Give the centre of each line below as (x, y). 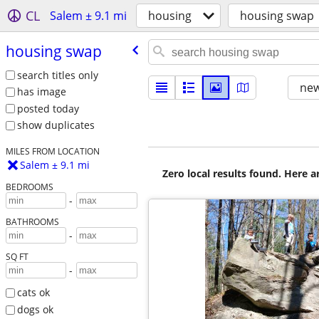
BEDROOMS (29, 187)
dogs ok (35, 309)
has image (41, 92)
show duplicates (56, 125)
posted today (48, 108)
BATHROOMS (32, 222)
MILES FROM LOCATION (52, 151)
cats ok (33, 293)
